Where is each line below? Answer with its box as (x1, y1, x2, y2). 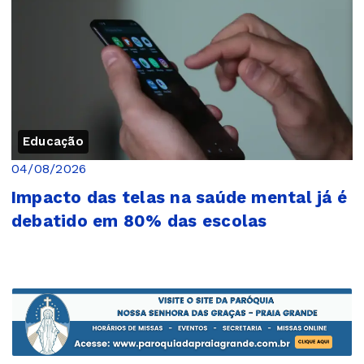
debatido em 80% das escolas (11, 210, 267, 231)
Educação (23, 133, 84, 149)
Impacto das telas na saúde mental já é (11, 187, 348, 207)
